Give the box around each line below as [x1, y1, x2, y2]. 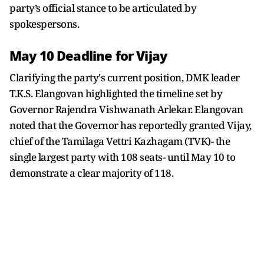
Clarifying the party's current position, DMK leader [9, 70, 240, 84]
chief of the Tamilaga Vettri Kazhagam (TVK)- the [9, 134, 230, 148]
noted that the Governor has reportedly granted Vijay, [9, 118, 252, 132]
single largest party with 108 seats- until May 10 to [9, 150, 235, 164]
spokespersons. [9, 16, 79, 31]
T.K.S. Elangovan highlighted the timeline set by [9, 86, 222, 100]
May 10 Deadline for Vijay [9, 45, 167, 66]
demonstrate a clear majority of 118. [9, 166, 173, 180]
